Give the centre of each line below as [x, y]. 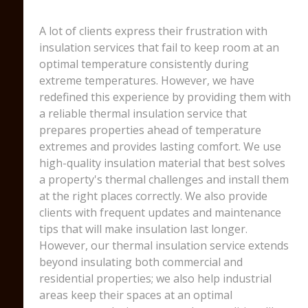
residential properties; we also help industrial [155, 278]
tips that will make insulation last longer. [143, 229]
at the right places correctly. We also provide [153, 196]
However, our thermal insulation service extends [164, 245]
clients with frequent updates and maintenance [160, 212]
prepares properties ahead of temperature [150, 130]
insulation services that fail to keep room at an [159, 47]
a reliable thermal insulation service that [143, 113]
